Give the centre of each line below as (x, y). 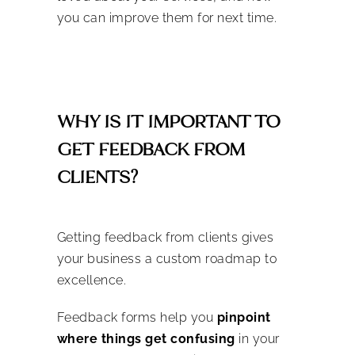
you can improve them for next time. (170, 17)
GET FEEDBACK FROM (151, 149)
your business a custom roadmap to (166, 258)
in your (257, 338)
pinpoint (244, 317)
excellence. (93, 280)
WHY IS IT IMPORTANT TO (168, 121)
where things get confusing (146, 338)
